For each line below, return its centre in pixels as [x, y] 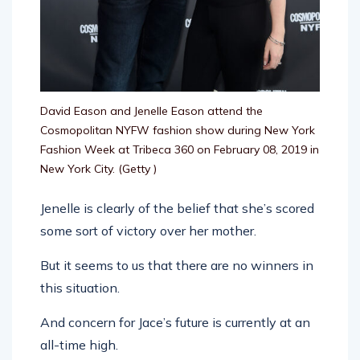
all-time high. [79, 344]
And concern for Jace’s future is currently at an [175, 322]
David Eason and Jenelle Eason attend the [151, 110]
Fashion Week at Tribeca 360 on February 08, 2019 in [180, 149]
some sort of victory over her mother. [148, 230]
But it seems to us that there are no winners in [177, 265]
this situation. [80, 287]
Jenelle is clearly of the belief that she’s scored [177, 208]
